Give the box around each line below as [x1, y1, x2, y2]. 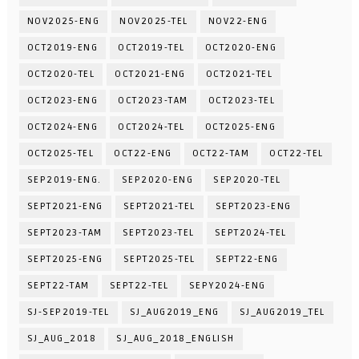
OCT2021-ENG [115, 68, 186, 81]
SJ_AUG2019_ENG [129, 306, 220, 319]
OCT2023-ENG [26, 95, 99, 107]
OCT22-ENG [114, 147, 172, 160]
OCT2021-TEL [205, 68, 273, 81]
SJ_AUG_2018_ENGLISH [116, 333, 235, 345]
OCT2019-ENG [26, 42, 99, 54]
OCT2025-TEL [26, 147, 95, 160]
